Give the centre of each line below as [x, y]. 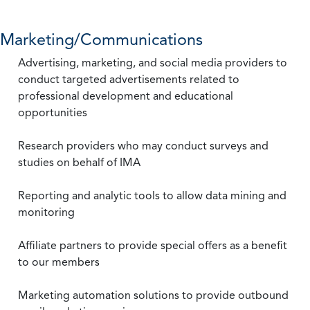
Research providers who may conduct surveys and [143, 146]
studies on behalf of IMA [79, 162]
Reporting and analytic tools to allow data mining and [152, 195]
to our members [59, 262]
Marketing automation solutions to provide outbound [153, 295]
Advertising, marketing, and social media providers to [153, 63]
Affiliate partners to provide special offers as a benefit [153, 245]
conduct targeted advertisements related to [129, 79]
